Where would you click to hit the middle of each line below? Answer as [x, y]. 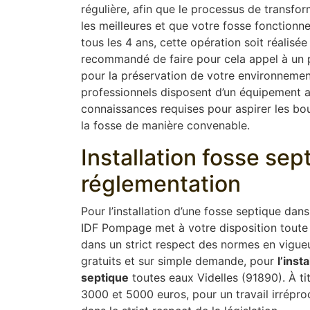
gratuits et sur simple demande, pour [179, 261]
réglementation [161, 183]
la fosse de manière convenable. [165, 125]
